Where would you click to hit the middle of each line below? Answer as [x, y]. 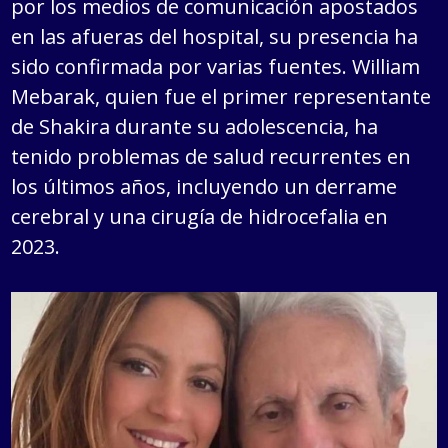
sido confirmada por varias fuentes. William [216, 66]
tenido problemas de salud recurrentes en [211, 156]
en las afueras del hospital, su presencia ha [215, 36]
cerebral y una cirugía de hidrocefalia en [200, 216]
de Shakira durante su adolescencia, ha [195, 126]
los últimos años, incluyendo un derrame [204, 186]
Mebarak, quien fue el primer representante [221, 96]
